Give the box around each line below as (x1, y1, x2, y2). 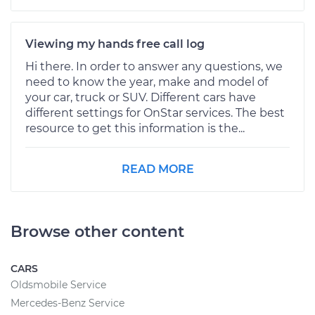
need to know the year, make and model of (25, 75, 268, 89)
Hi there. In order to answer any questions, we (25, 59, 283, 73)
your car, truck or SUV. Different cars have (25, 90, 256, 104)
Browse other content (11, 221, 184, 241)
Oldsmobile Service (11, 278, 106, 291)
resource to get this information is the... (25, 121, 245, 135)
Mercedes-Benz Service (11, 296, 124, 309)
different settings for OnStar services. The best (25, 105, 285, 120)
